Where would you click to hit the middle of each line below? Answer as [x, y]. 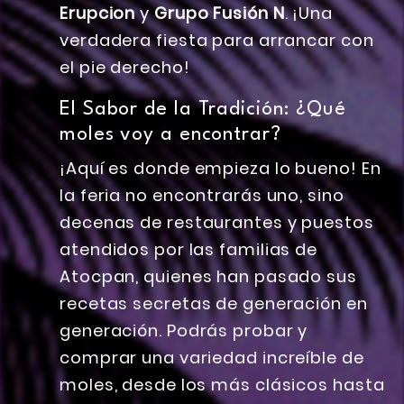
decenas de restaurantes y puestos [217, 223]
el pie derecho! [125, 68]
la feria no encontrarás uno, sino [202, 196]
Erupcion [98, 14]
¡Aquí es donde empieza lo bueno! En [220, 169]
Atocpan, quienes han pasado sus [208, 277]
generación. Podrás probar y [184, 331]
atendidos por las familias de [189, 250]
